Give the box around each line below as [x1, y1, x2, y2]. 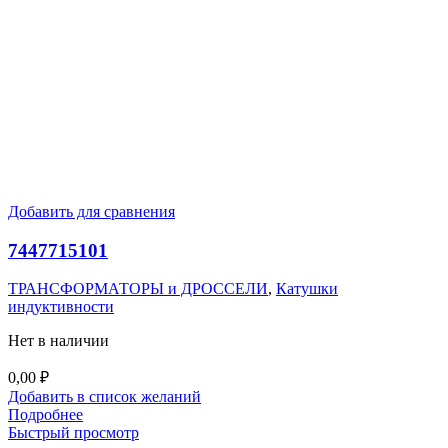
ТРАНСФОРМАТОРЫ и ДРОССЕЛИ [8, 280, 268, 298]
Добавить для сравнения [8, 202, 175, 220]
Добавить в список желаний [8, 388, 201, 406]
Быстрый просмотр [8, 424, 139, 442]
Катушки [276, 280, 338, 298]
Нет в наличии [8, 332, 109, 350]
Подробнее [8, 406, 83, 424]
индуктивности [8, 298, 114, 316]
